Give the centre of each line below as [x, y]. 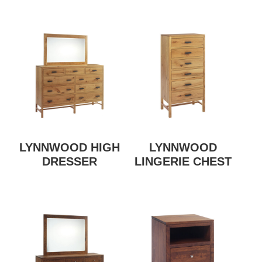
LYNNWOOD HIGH [70, 148]
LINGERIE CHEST [183, 162]
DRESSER [70, 162]
